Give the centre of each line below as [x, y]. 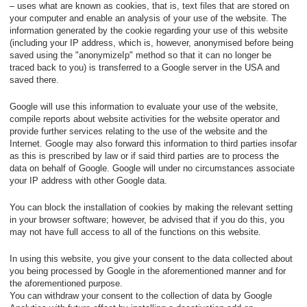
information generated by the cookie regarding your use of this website [149, 30]
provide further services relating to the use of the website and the [138, 131]
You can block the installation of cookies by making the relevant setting [151, 207]
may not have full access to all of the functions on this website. [135, 232]
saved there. [34, 80]
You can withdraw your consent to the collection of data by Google [141, 296]
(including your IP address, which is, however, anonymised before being [151, 43]
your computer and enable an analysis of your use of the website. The [148, 18]
